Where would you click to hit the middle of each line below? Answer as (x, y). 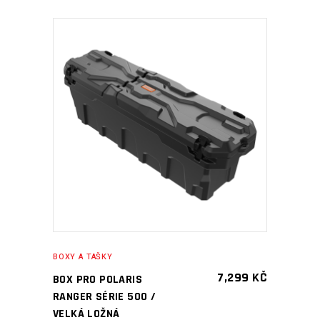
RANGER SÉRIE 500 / (105, 297)
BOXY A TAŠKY (83, 257)
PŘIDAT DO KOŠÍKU (150, 125)
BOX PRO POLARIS (98, 280)
